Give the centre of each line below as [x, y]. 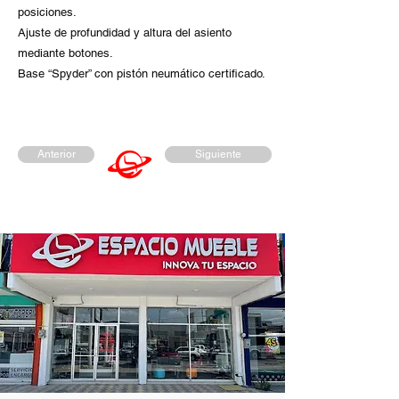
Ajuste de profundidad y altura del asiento [125, 33]
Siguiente [218, 154]
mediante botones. [65, 53]
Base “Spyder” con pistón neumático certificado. [142, 73]
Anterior [56, 154]
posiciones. [47, 12]
